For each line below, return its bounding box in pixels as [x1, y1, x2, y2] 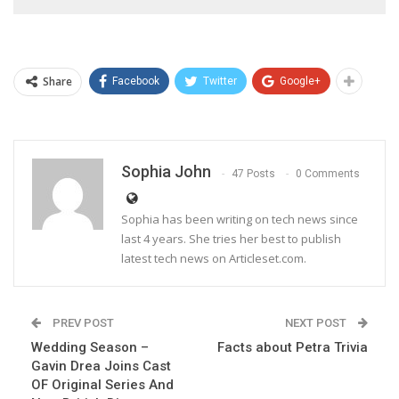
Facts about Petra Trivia [217, 339, 368, 356]
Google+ [280, 75, 321, 88]
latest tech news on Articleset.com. [121, 250, 306, 267]
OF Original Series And [31, 377, 174, 394]
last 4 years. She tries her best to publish [121, 231, 341, 248]
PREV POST [50, 316, 114, 330]
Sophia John [121, 162, 211, 182]
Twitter [203, 75, 237, 88]
